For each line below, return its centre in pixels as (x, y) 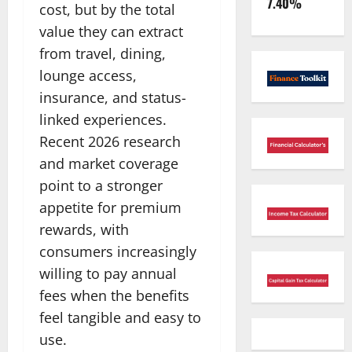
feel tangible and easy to (120, 317)
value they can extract (111, 31)
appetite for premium (110, 207)
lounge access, (88, 75)
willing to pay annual (108, 273)
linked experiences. (103, 119)
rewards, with (84, 229)
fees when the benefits (114, 295)
